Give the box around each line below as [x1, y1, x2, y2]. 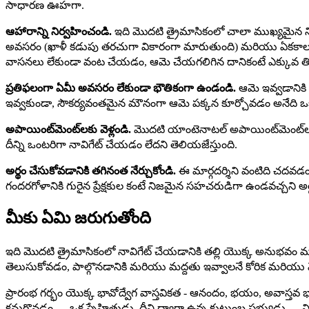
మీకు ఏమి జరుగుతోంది [6, 209, 151, 228]
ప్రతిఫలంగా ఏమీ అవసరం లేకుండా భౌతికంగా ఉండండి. [6, 82, 236, 94]
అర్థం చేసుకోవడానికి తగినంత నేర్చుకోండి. [6, 165, 176, 177]
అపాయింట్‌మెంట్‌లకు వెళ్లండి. [6, 123, 131, 136]
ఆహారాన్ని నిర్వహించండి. [6, 26, 112, 38]
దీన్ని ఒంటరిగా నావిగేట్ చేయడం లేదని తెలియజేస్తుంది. [6, 139, 237, 151]
